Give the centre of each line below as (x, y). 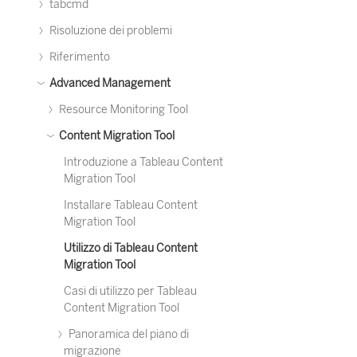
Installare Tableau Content (131, 205)
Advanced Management (109, 83)
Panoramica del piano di (127, 334)
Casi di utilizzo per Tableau (130, 291)
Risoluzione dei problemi (110, 31)
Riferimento (78, 57)
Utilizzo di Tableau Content (131, 248)
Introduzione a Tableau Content (143, 162)
